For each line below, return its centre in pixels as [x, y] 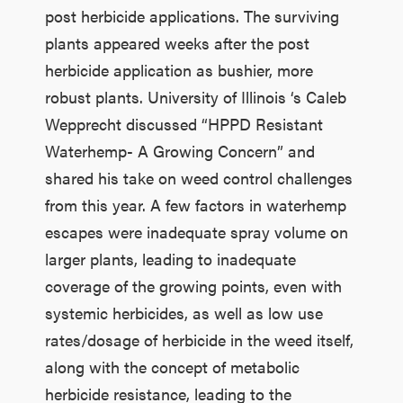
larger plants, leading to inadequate [170, 258]
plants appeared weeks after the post [177, 42]
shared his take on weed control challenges [198, 177]
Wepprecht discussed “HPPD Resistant [184, 123]
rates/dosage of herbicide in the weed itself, [199, 339]
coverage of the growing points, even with [193, 285]
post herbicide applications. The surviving [192, 15]
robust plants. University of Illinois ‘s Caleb [195, 96]
